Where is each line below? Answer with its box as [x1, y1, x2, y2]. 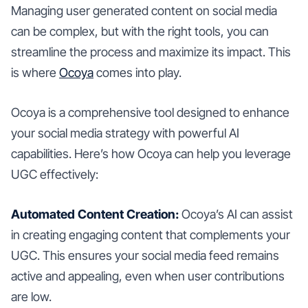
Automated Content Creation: [11, 206, 179, 221]
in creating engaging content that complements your [11, 227, 290, 242]
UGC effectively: [11, 166, 98, 181]
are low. [11, 289, 52, 304]
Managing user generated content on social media [11, 3, 277, 18]
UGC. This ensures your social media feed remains [11, 247, 279, 263]
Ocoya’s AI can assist [179, 206, 293, 221]
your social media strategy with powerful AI [11, 125, 239, 140]
